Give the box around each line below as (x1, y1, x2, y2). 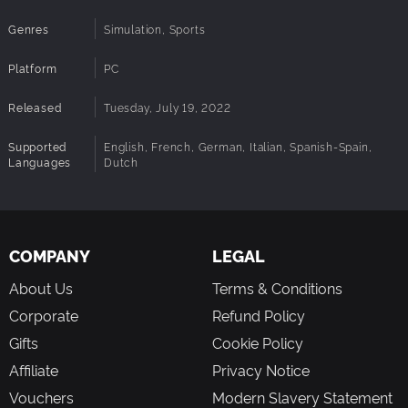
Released (8, 99, 62, 116)
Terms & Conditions (212, 278, 342, 299)
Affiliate (9, 360, 58, 381)
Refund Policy (212, 305, 305, 326)
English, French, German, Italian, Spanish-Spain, (104, 138, 372, 155)
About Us (9, 278, 73, 299)
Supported (8, 138, 67, 155)
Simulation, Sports (104, 21, 206, 37)
